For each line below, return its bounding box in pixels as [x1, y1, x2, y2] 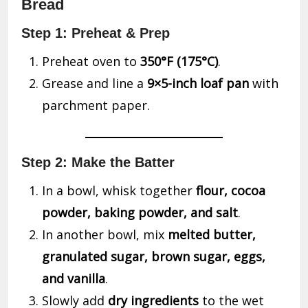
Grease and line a [42, 75, 148, 91]
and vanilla [42, 270, 106, 287]
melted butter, [168, 226, 256, 243]
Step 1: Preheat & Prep [21, 25, 170, 41]
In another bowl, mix [42, 226, 168, 243]
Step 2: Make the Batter [21, 155, 175, 170]
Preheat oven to [42, 53, 141, 69]
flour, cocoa [196, 182, 266, 199]
